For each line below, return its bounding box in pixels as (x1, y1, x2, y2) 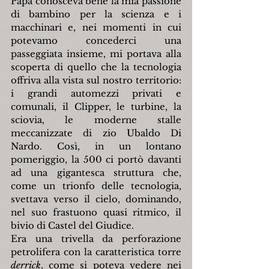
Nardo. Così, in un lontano (11, 141, 181, 153)
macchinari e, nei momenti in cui (11, 22, 181, 34)
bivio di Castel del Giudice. (11, 220, 134, 232)
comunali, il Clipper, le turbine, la (11, 101, 181, 113)
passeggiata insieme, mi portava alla (11, 48, 181, 60)
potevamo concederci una (11, 35, 181, 47)
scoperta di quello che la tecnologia (11, 61, 181, 73)
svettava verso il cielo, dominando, (11, 193, 181, 205)
